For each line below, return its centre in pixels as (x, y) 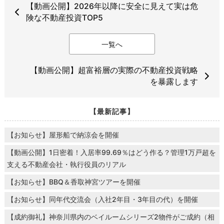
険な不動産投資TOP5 (64, 18)
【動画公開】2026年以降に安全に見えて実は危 (112, 6)
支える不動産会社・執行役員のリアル (66, 164)
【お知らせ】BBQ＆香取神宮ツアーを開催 (73, 182)
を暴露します (174, 82)
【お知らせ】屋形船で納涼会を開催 (63, 135)
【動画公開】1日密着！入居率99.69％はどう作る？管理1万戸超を (111, 152)
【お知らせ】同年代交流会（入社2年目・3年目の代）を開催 (102, 199)
